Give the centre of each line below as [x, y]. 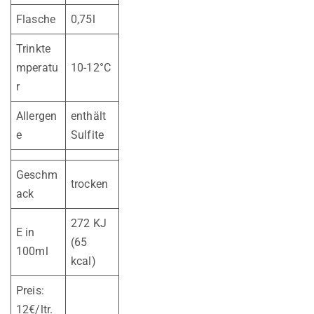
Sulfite [88, 135]
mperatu [37, 67]
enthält [89, 116]
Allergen [37, 116]
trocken [90, 184]
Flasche [36, 19]
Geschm [37, 175]
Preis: [30, 290]
